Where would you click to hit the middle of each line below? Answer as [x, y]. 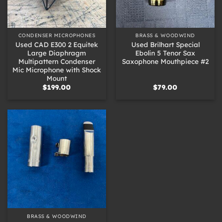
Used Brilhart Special [165, 44]
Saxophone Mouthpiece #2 [165, 61]
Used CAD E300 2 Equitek [57, 44]
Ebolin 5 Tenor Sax [165, 53]
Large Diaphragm [57, 53]
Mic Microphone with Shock [57, 69]
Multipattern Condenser [57, 61]
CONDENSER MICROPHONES [57, 36]
